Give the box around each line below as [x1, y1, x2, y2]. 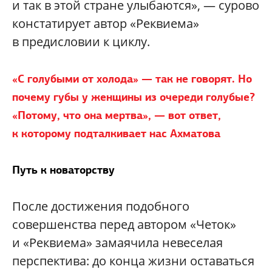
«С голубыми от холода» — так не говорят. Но [12, 72, 252, 86]
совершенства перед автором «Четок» [12, 216, 236, 233]
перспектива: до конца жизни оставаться [12, 253, 254, 270]
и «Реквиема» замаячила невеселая [12, 234, 223, 251]
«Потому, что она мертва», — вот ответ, [12, 108, 221, 123]
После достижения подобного [12, 198, 189, 215]
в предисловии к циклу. [12, 33, 150, 50]
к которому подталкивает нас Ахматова [12, 126, 220, 141]
